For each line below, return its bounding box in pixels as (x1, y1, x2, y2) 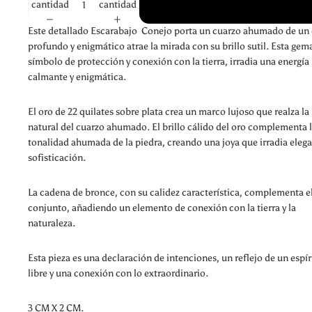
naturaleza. (28, 217, 75, 229)
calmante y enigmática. (28, 70, 126, 83)
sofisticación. (28, 151, 86, 164)
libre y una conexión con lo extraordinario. (28, 267, 208, 279)
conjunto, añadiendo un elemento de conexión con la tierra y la (28, 201, 296, 214)
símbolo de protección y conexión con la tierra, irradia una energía (28, 55, 309, 68)
